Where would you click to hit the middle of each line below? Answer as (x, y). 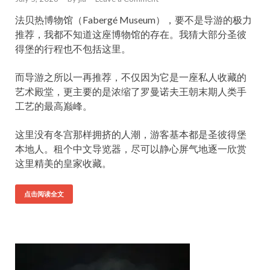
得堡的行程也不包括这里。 (73, 49)
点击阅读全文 (44, 194)
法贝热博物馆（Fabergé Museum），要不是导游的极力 (133, 20)
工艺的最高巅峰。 (54, 106)
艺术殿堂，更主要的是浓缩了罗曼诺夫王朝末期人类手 (131, 91)
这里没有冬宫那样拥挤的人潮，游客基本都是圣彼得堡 (131, 134)
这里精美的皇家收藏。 (63, 163)
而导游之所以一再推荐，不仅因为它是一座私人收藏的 (131, 77)
